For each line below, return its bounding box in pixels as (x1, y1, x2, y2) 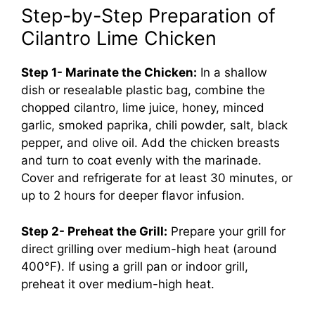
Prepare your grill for (167, 224, 285, 238)
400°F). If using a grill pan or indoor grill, (21, 259, 248, 274)
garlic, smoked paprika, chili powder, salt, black (21, 118, 288, 133)
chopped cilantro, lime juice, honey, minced (21, 101, 264, 115)
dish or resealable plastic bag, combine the (21, 83, 265, 98)
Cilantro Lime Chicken (21, 27, 217, 51)
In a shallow (197, 65, 267, 80)
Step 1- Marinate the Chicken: (21, 65, 197, 80)
